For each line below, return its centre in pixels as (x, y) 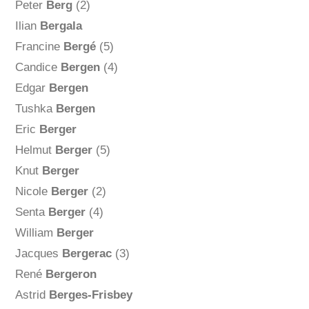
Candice (38, 68)
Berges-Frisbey (90, 295)
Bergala (61, 26)
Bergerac (87, 254)
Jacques (38, 254)
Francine (39, 47)
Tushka (35, 109)
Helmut (35, 150)
